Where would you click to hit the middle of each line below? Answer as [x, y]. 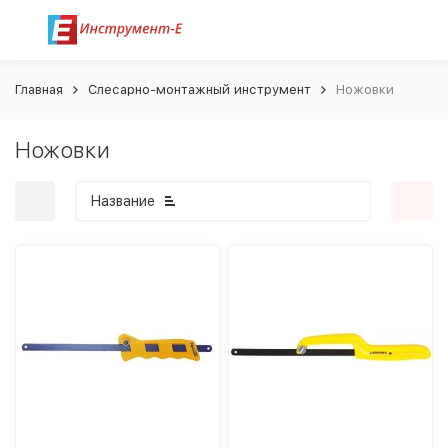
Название [122, 201]
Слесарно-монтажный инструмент [199, 89]
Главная [39, 89]
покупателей [187, 326]
